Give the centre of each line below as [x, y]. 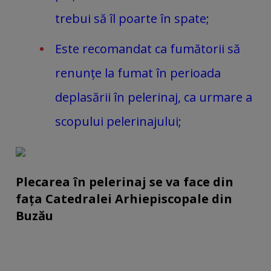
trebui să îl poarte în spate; [132, 18]
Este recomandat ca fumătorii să [148, 48]
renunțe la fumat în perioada [138, 73]
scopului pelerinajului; [118, 121]
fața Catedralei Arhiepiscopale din [124, 199]
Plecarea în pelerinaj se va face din [125, 182]
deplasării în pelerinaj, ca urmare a [154, 97]
